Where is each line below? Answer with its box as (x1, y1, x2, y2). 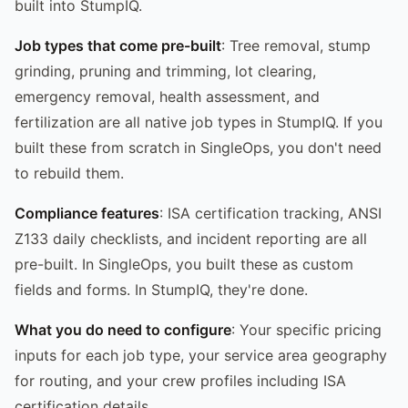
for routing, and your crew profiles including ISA (15, 371, 346, 390)
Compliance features (15, 203, 159, 222)
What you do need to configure (15, 320, 231, 339)
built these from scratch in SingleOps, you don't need (15, 138, 382, 157)
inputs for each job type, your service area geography (15, 345, 387, 364)
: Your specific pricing (231, 320, 382, 339)
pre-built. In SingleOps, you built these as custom (15, 254, 353, 273)
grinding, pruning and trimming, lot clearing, (15, 61, 316, 80)
